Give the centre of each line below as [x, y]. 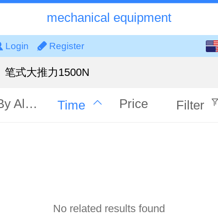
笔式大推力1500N [47, 72]
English [180, 46]
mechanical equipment [109, 18]
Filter [190, 105]
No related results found [109, 209]
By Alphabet [31, 103]
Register [66, 46]
